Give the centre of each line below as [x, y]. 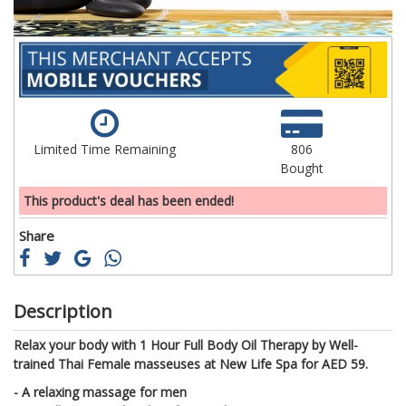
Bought [302, 168]
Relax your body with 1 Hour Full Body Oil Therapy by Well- [186, 344]
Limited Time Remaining [104, 149]
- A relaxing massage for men [100, 391]
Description [63, 311]
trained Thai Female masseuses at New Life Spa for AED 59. [191, 363]
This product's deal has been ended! [129, 200]
